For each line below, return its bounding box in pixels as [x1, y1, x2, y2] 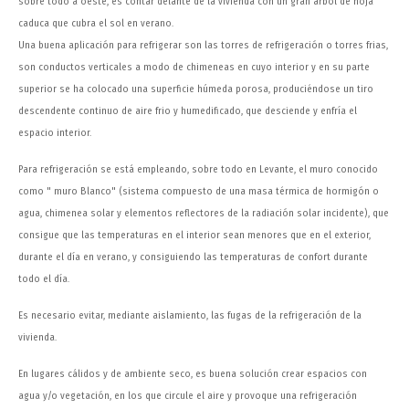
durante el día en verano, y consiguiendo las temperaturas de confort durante [18, 251, 368, 264]
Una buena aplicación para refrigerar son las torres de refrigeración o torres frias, [18, 39, 388, 52]
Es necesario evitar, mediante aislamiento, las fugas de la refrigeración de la [18, 309, 362, 322]
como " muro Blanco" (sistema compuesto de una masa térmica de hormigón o [18, 185, 379, 198]
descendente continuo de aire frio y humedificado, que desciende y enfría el [18, 105, 357, 118]
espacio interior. [18, 127, 91, 140]
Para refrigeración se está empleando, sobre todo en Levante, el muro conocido [18, 163, 378, 176]
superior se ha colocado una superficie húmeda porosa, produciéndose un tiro [18, 83, 373, 96]
